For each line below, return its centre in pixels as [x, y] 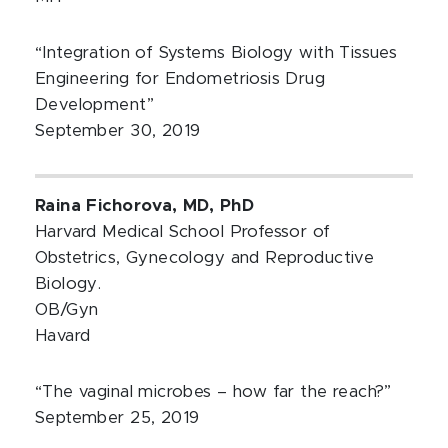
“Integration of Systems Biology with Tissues [216, 53]
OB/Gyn [67, 310]
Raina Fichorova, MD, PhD [144, 206]
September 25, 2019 [117, 418]
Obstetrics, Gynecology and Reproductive [205, 258]
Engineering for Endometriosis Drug [180, 79]
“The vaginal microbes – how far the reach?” [213, 392]
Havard [63, 336]
